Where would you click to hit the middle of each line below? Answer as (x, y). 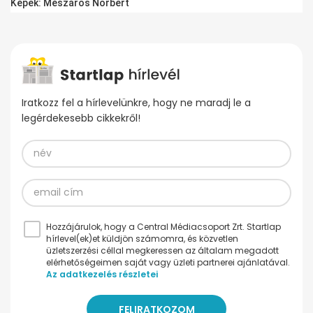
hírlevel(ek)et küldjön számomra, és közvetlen (142, 238)
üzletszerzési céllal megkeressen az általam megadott (162, 250)
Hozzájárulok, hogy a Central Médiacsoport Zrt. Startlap (163, 226)
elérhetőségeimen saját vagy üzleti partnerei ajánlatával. (168, 262)
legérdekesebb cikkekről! (81, 118)
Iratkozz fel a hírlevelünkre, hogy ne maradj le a (136, 102)
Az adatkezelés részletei (102, 274)
